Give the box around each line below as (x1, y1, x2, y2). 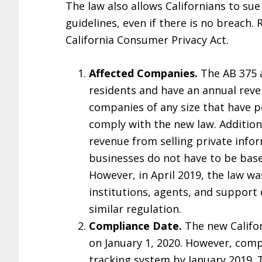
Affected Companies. (89, 66, 198, 80)
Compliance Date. (89, 219, 182, 233)
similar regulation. (89, 202, 181, 216)
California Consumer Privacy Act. (65, 33, 229, 47)
